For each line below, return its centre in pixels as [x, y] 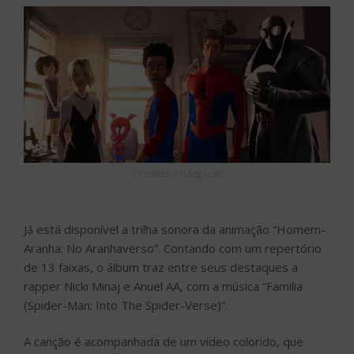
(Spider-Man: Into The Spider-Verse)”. [126, 305]
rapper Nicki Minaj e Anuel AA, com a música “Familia [163, 286]
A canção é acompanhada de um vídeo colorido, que [164, 342]
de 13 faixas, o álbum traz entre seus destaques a [161, 267]
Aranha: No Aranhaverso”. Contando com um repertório [173, 248]
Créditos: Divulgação [177, 173]
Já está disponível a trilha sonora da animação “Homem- [175, 229]
